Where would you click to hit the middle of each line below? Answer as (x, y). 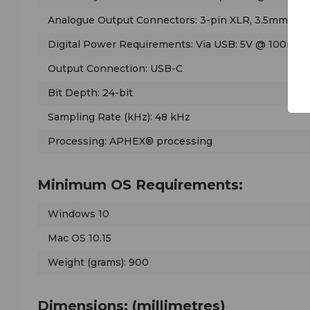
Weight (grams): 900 (98, 263)
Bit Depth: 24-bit (90, 93)
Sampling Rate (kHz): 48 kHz (119, 117)
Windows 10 (79, 214)
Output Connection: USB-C (115, 69)
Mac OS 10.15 (80, 238)
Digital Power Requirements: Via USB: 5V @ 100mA (175, 45)
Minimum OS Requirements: (140, 185)
